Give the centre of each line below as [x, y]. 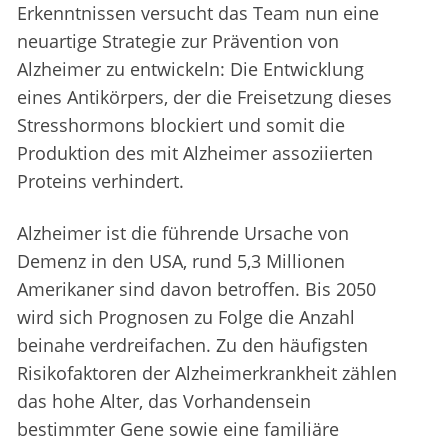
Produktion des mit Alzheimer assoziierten [195, 153]
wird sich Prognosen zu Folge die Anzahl [186, 317]
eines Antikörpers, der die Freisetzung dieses [204, 97]
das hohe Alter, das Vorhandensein [164, 401]
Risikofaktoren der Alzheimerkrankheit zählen [207, 373]
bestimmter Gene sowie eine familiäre [178, 429]
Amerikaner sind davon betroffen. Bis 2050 [196, 289]
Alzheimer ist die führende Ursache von [183, 233]
